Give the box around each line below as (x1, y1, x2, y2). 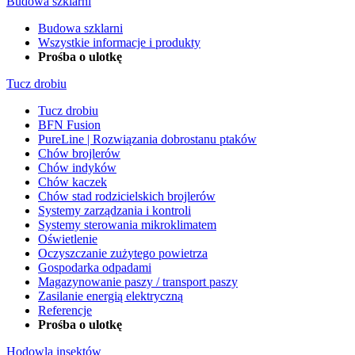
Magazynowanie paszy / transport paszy (38, 274, 238, 288)
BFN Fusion (38, 117, 101, 132)
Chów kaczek (38, 174, 107, 189)
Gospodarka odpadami (38, 260, 151, 274)
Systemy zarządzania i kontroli (38, 203, 191, 217)
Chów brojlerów (38, 146, 120, 160)
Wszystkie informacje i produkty (38, 35, 200, 49)
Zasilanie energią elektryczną (38, 288, 183, 303)
